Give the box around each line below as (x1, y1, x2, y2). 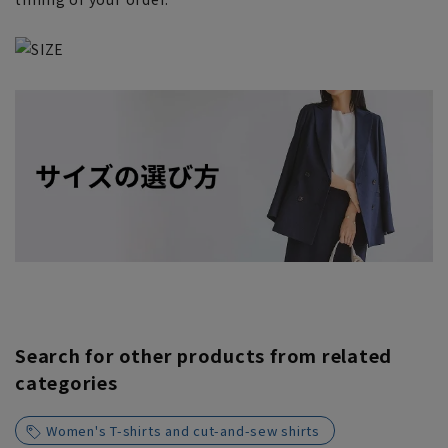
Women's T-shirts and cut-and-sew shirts (46, 421, 321, 441)
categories (15, 369, 118, 396)
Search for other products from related (15, 342, 393, 369)
